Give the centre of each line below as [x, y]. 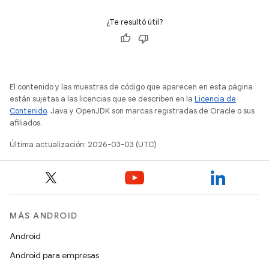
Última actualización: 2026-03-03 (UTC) [83, 144]
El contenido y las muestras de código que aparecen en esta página [131, 87]
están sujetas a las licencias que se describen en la [102, 99]
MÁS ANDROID [44, 216]
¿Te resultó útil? [134, 22]
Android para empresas [54, 255]
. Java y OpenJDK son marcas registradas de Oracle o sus [151, 111]
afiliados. [26, 123]
